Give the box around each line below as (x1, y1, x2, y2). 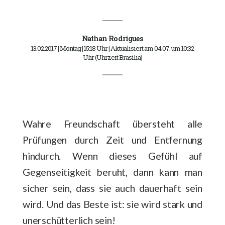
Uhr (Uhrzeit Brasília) (83, 52, 142, 62)
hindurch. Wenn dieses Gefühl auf (23, 149, 202, 162)
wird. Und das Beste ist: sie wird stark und (23, 197, 202, 210)
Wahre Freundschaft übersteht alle (23, 117, 202, 130)
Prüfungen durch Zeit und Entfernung (23, 133, 202, 146)
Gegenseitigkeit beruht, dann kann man (23, 165, 202, 178)
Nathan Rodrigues (81, 33, 144, 43)
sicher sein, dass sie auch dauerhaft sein (23, 181, 202, 194)
